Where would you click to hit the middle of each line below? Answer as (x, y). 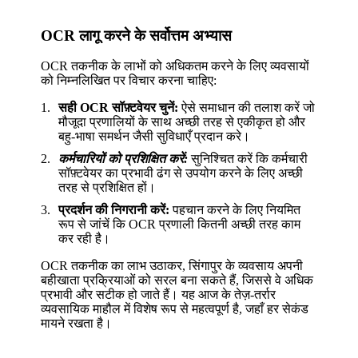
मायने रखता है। (77, 323)
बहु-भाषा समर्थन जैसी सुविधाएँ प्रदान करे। (155, 137)
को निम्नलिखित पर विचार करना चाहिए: (129, 81)
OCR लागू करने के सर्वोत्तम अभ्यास (137, 35)
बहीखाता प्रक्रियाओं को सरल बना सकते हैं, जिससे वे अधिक (177, 280)
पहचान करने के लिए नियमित (235, 209)
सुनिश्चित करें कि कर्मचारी (248, 159)
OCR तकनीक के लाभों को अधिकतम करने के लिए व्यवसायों (175, 66)
